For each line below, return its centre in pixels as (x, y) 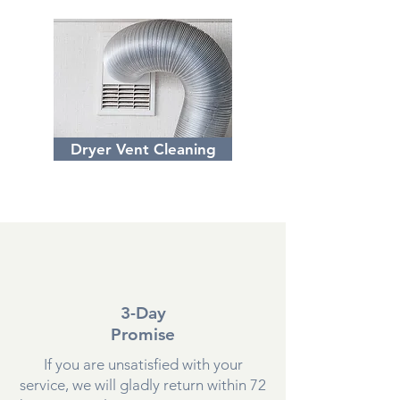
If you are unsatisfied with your (143, 364)
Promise (143, 334)
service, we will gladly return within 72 (143, 384)
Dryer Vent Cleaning (143, 149)
